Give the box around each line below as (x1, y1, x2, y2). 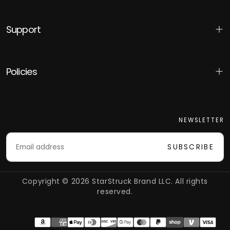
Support (6, 23, 41, 36)
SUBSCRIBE (167, 142, 214, 152)
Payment (114, 216, 157, 229)
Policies (6, 65, 37, 78)
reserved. (97, 187, 133, 197)
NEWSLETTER (179, 116, 224, 124)
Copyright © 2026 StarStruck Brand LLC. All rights (22, 177, 208, 187)
